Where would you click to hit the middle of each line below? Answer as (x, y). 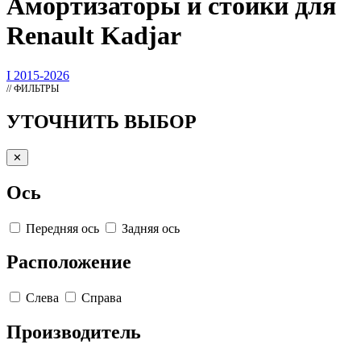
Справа (102, 298)
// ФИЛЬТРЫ (33, 88)
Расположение (69, 262)
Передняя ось (62, 228)
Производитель (74, 332)
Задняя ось (151, 228)
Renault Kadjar (94, 36)
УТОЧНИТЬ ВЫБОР (102, 121)
